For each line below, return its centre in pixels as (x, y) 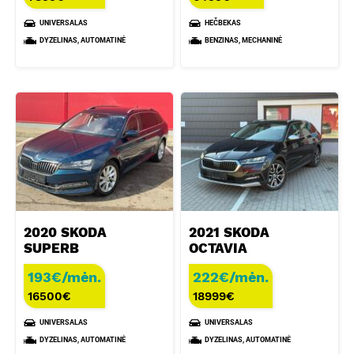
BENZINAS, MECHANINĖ (244, 40)
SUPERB (52, 248)
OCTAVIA (218, 248)
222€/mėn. (231, 277)
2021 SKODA (230, 232)
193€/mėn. (65, 277)
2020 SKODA (66, 232)
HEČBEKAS (223, 23)
